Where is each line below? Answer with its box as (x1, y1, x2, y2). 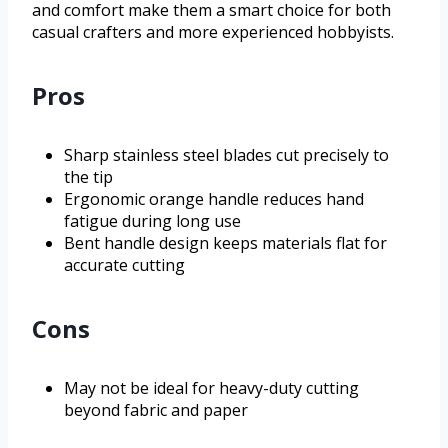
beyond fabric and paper (64, 398, 248, 421)
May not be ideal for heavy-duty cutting (64, 376, 359, 399)
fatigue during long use (64, 209, 241, 232)
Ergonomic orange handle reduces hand (64, 187, 364, 210)
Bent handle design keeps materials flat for (64, 231, 387, 254)
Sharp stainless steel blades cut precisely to (64, 143, 389, 166)
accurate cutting (64, 253, 185, 276)
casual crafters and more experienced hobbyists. (32, 20, 394, 43)
